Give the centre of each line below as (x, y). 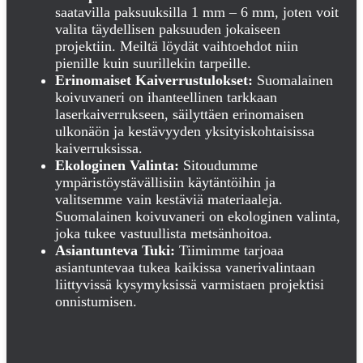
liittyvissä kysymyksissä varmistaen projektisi (190, 285)
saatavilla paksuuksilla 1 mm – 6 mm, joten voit (197, 13)
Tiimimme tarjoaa (229, 251)
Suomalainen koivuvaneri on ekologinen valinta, (198, 217)
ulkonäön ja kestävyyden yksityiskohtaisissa (185, 132)
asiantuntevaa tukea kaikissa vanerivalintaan (185, 268)
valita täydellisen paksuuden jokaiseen (168, 30)
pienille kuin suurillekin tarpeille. (153, 64)
